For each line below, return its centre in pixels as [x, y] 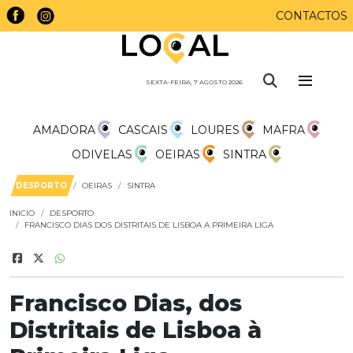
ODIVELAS [102, 154]
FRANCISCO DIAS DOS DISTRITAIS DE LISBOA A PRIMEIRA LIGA [149, 225]
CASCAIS [143, 130]
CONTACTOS [312, 16]
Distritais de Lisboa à [136, 330]
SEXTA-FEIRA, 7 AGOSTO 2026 [194, 82]
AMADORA [64, 130]
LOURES [215, 130]
